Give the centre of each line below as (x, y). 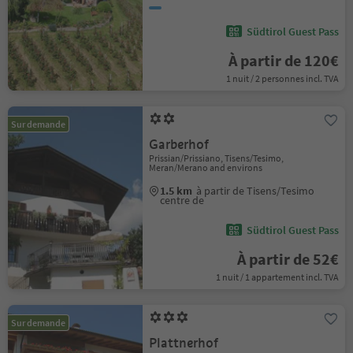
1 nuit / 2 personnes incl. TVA (282, 78)
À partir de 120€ (283, 60)
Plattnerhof (184, 343)
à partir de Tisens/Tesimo (256, 191)
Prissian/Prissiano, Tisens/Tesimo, (217, 158)
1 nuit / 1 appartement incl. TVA (277, 277)
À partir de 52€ (288, 259)
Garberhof (179, 145)
